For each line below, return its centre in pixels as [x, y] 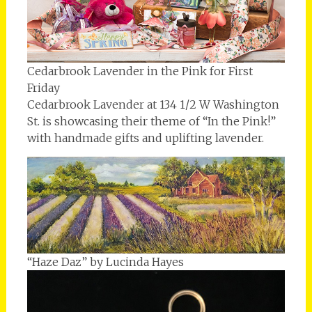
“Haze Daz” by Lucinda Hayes [105, 262]
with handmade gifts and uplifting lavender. [145, 138]
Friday [43, 88]
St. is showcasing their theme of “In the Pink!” [151, 122]
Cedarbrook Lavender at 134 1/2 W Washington [153, 105]
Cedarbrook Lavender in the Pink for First [140, 71]
